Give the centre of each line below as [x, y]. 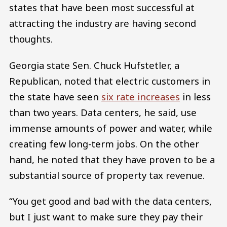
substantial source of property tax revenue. [107, 175]
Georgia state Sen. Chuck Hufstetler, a [94, 65]
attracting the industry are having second [103, 23]
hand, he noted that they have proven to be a [112, 159]
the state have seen [55, 96]
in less [195, 96]
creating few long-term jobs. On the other [104, 143]
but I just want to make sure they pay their [106, 217]
